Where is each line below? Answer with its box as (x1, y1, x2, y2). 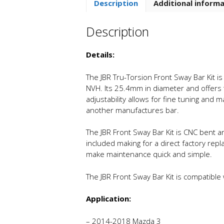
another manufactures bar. (86, 104, 179, 115)
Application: (86, 193, 131, 204)
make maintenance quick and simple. (86, 149, 212, 159)
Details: (86, 49, 114, 60)
